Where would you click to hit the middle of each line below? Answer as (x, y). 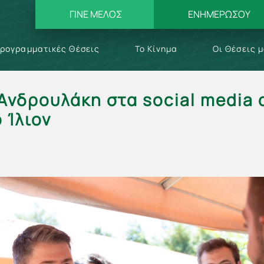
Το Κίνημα (156, 48)
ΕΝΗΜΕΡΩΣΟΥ (219, 14)
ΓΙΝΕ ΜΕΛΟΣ (95, 14)
